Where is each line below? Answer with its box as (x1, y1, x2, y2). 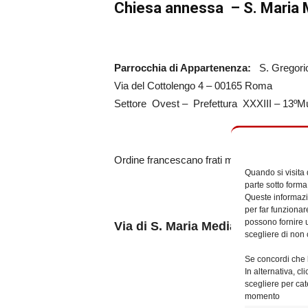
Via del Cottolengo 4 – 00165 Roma (114, 80, 273, 91)
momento (245, 291, 280, 300)
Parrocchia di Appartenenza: (114, 62, 260, 74)
